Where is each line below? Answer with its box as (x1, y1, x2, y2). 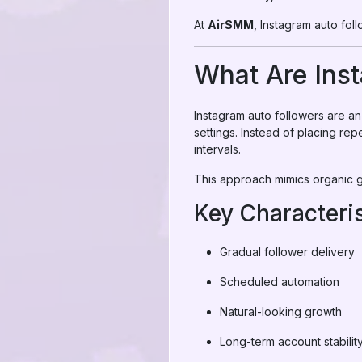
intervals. (194, 142, 241, 156)
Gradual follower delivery (220, 245, 355, 259)
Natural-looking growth (220, 305, 342, 318)
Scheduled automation (220, 275, 339, 288)
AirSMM (208, 18, 254, 32)
